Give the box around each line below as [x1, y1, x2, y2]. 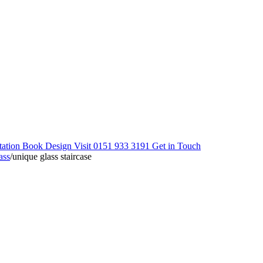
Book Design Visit [22, 141, 91, 151]
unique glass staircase [12, 151, 92, 161]
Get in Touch [152, 141, 201, 151]
